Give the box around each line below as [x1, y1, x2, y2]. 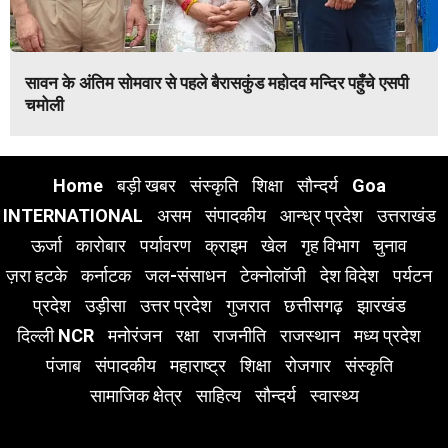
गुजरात [225, 294, 270, 316]
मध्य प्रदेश [354, 324, 421, 346]
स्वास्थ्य [309, 384, 359, 406]
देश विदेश [320, 264, 379, 286]
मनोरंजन [108, 324, 162, 346]
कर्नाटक [81, 264, 131, 286]
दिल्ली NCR [17, 324, 94, 346]
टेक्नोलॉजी [240, 264, 306, 286]
